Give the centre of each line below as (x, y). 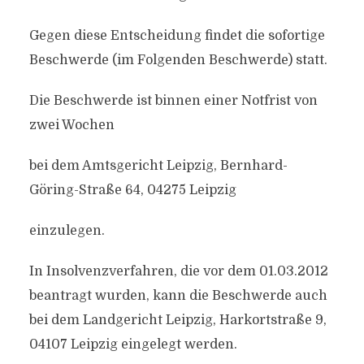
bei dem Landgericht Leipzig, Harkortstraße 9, (178, 320)
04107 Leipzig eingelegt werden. (133, 344)
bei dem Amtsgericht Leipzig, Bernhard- (158, 166)
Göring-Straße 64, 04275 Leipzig (132, 190)
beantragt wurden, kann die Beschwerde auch (178, 296)
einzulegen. (67, 231)
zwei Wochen (71, 125)
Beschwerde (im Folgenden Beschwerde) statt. (178, 60)
